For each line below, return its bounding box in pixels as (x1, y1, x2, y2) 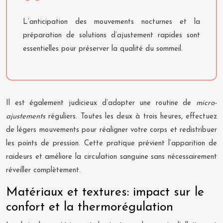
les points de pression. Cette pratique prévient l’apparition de (6, 139, 217, 147)
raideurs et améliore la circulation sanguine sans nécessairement (6, 153, 217, 161)
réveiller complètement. (6, 166, 81, 174)
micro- (196, 99, 217, 107)
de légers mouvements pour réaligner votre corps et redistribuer (6, 126, 217, 134)
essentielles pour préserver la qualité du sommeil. (23, 45, 183, 53)
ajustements (6, 112, 45, 120)
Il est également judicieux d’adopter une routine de (6, 99, 196, 107)
